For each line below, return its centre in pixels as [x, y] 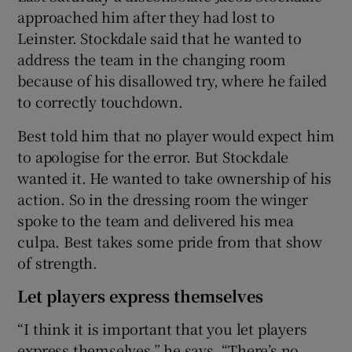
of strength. [58, 262]
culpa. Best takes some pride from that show [170, 241]
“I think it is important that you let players [162, 328]
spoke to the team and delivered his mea [156, 220]
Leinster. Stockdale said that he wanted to [160, 37]
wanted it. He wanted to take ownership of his [174, 177]
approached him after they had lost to [147, 16]
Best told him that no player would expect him [176, 135]
